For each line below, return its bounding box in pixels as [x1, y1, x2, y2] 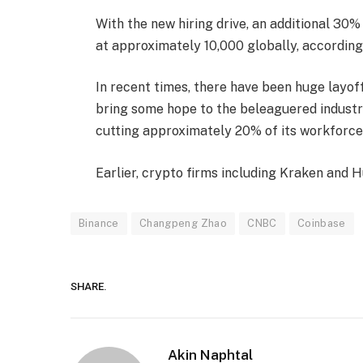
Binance [79, 217, 119, 230]
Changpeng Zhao [139, 217, 228, 230]
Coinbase [297, 217, 346, 230]
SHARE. [70, 280, 107, 293]
